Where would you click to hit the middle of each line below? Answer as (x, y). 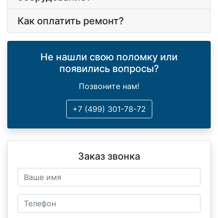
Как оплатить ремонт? (71, 21)
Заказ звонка (109, 156)
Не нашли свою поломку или (109, 57)
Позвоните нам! (109, 86)
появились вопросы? (109, 69)
